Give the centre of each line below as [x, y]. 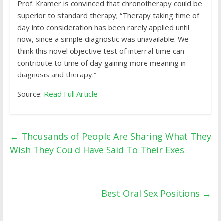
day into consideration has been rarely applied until [103, 27]
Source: [30, 94]
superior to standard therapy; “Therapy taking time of [108, 15]
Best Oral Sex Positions [152, 193]
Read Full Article [71, 94]
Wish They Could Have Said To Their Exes [97, 150]
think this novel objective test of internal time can [100, 51]
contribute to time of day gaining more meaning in [101, 63]
